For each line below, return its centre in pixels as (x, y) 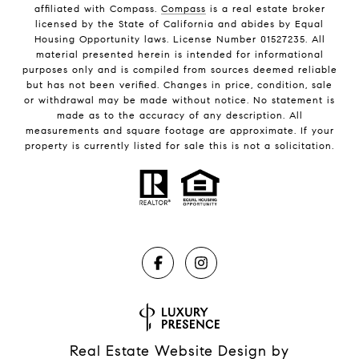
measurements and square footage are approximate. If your (179, 130)
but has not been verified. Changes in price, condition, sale (179, 84)
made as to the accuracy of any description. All (179, 115)
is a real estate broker (265, 8)
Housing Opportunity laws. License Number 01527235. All (179, 38)
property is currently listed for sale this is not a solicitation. (179, 145)
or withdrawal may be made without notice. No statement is (179, 99)
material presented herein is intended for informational (179, 54)
